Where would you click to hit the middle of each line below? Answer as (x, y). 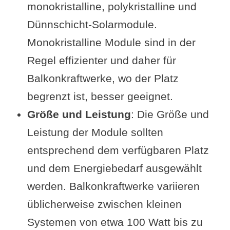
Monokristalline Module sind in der (111, 42)
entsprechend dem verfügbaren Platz (118, 150)
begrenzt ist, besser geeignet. (100, 96)
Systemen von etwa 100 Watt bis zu (115, 222)
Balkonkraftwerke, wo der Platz (103, 78)
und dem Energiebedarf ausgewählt (114, 168)
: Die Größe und (170, 114)
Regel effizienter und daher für (101, 60)
